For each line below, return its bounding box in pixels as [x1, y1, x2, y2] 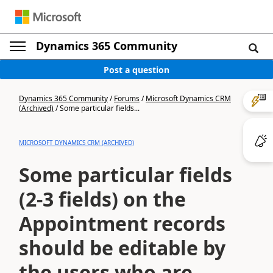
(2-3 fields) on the [19, 186, 186, 212]
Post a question [104, 63, 169, 76]
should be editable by [19, 235, 225, 261]
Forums [114, 93, 140, 104]
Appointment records [19, 210, 225, 236]
